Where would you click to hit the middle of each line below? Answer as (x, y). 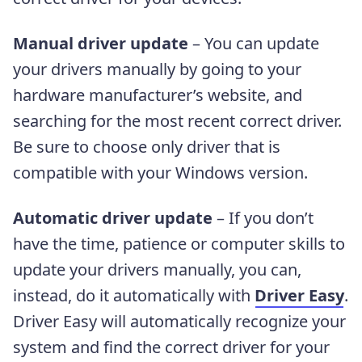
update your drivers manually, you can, (157, 269)
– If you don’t (263, 217)
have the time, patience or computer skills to (179, 243)
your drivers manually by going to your (157, 69)
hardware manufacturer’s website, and (158, 95)
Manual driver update (101, 43)
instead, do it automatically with (134, 295)
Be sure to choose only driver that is (147, 146)
